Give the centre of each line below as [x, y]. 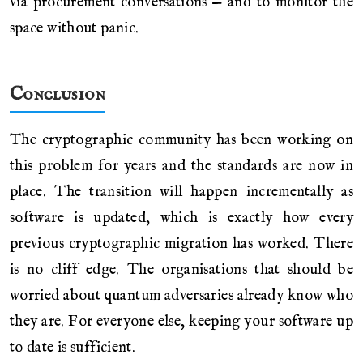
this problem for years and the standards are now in [181, 167]
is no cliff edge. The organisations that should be [181, 270]
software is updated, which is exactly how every [181, 218]
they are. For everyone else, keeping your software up [181, 322]
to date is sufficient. [73, 348]
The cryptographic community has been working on [181, 141]
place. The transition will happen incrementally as [181, 192]
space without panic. [75, 29]
